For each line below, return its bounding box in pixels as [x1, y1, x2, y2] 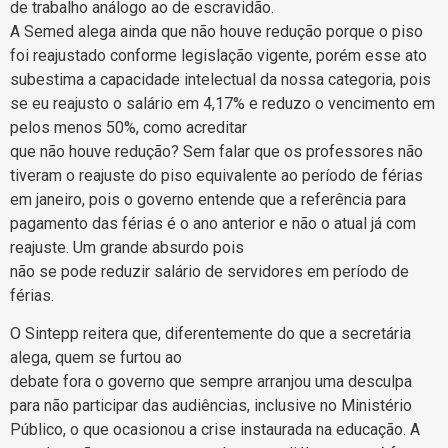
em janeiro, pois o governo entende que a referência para [10, 189, 406, 209]
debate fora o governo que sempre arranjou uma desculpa [10, 372, 412, 392]
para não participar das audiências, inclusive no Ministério [10, 396, 412, 416]
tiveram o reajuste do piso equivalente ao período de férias [10, 165, 423, 185]
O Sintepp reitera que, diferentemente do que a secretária [10, 324, 411, 344]
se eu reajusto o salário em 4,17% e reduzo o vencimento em [10, 93, 435, 113]
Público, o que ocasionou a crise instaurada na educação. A [10, 420, 420, 440]
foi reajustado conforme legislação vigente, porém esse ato [10, 45, 427, 65]
